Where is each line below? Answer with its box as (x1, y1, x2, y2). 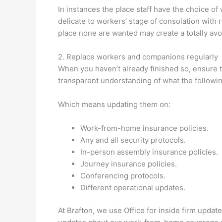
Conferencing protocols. (80, 170, 166, 180)
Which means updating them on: (58, 99, 170, 109)
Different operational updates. (80, 182, 185, 192)
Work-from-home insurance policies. (80, 123, 209, 133)
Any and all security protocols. (80, 135, 186, 145)
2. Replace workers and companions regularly (58, 52, 218, 61)
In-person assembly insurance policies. (80, 147, 218, 157)
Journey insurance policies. (80, 159, 177, 168)
